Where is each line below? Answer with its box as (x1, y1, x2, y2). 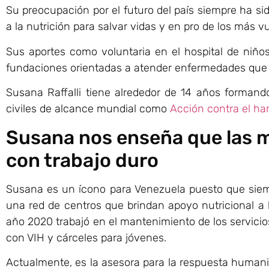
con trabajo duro (6, 148, 159, 172)
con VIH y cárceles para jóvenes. (6, 231, 166, 244)
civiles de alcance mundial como (6, 102, 170, 116)
